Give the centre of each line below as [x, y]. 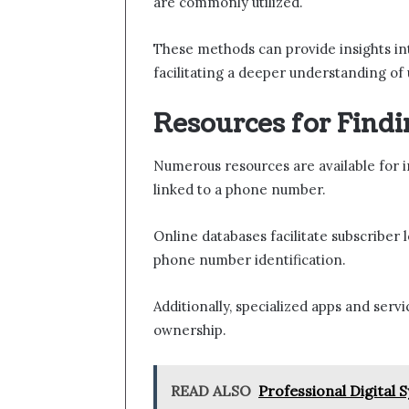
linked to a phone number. [240, 189]
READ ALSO [211, 390]
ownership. [190, 330]
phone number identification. [250, 259]
